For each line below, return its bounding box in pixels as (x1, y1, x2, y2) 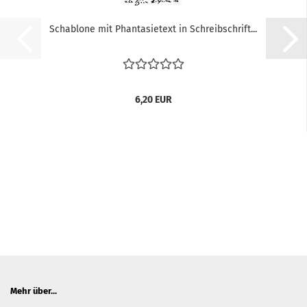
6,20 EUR (134, 94, 172, 106)
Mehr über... (10, 286, 57, 296)
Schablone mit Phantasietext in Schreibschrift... (49, 23, 257, 35)
